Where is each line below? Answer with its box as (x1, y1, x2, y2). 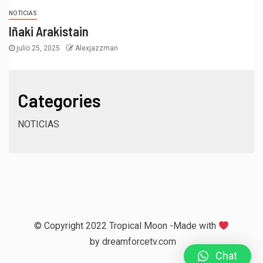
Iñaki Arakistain (9, 23, 89, 39)
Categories (18, 90, 101, 112)
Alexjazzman (75, 44, 118, 53)
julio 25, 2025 (15, 44, 62, 53)
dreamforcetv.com (102, 236, 176, 248)
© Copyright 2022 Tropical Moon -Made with (33, 220, 218, 232)
